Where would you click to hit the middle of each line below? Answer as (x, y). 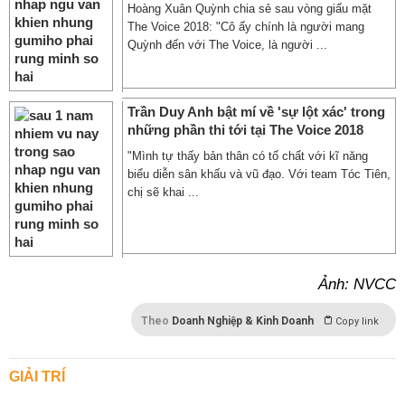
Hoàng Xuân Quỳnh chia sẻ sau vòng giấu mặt (250, 9)
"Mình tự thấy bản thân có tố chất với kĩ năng (248, 156)
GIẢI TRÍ (37, 377)
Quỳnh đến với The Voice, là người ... (227, 45)
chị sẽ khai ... (163, 192)
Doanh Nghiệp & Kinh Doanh (243, 321)
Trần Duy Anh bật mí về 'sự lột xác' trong (256, 112)
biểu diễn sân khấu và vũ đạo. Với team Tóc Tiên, (259, 174)
